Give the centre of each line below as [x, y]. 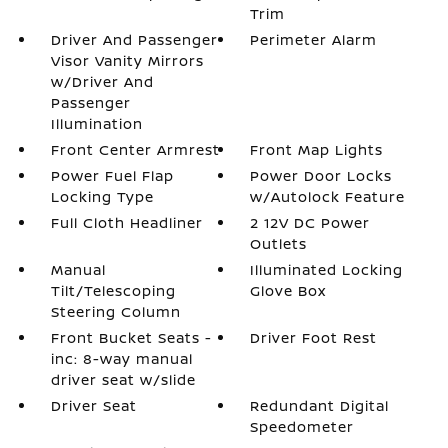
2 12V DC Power [310, 222]
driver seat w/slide [123, 379]
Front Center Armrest [135, 149]
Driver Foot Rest [314, 337]
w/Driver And [102, 81]
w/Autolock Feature [328, 196]
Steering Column [115, 311]
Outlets [279, 243]
